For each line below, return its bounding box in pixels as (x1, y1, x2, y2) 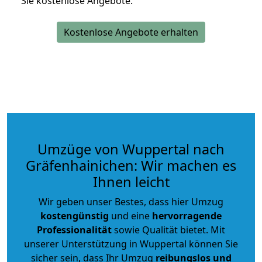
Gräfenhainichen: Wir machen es (26, 156, 236, 175)
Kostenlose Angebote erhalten (64, 25, 198, 39)
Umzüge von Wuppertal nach (37, 139, 225, 158)
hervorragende (152, 209, 222, 222)
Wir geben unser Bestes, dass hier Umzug (39, 195, 223, 208)
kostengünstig (40, 209, 109, 222)
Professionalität (37, 223, 112, 236)
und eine (109, 209, 152, 222)
